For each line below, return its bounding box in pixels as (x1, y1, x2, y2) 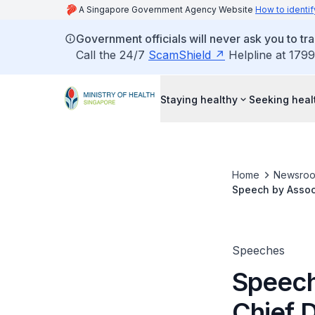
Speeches (231, 243, 285, 257)
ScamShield (148, 48, 211, 62)
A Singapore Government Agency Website (79, 4, 255, 15)
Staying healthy (160, 93, 238, 105)
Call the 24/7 (76, 48, 148, 62)
